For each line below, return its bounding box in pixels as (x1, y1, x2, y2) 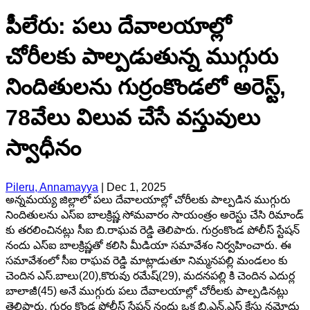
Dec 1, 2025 (107, 181, 166, 193)
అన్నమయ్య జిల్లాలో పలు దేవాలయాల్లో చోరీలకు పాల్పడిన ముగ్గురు (6, 193, 291, 206)
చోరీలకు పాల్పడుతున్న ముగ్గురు (6, 44, 278, 70)
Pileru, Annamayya (6, 181, 98, 193)
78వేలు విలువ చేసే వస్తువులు (6, 105, 260, 131)
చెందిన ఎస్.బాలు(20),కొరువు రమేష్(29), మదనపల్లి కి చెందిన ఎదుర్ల (6, 269, 295, 282)
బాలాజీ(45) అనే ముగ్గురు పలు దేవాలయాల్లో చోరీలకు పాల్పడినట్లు (6, 284, 289, 297)
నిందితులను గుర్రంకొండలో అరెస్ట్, (6, 75, 286, 100)
